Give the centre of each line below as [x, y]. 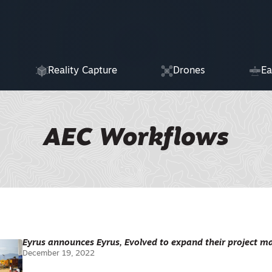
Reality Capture [82, 71]
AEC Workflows [136, 139]
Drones [189, 71]
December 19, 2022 [59, 253]
